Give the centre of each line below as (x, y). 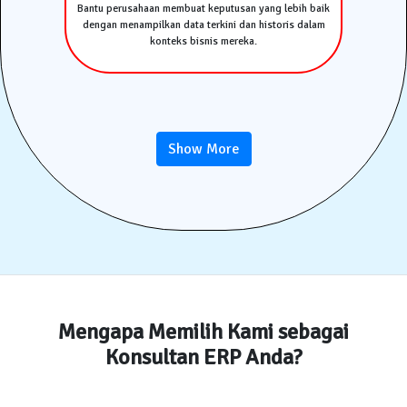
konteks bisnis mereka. (203, 41)
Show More (203, 149)
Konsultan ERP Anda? (203, 357)
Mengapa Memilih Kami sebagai (203, 331)
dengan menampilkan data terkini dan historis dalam (203, 25)
